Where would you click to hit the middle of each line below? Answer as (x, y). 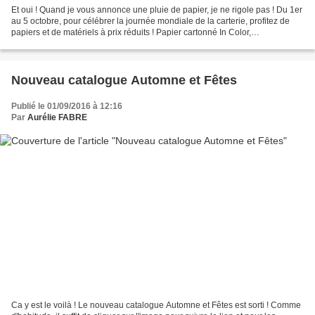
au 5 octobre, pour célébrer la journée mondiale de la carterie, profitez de (150, 21)
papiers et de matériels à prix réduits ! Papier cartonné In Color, (131, 32)
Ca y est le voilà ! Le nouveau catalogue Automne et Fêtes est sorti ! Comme (156, 306)
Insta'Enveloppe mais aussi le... (71, 43)
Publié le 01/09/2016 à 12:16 (67, 106)
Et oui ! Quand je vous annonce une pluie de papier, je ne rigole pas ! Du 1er (157, 9)
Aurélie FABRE (57, 117)
